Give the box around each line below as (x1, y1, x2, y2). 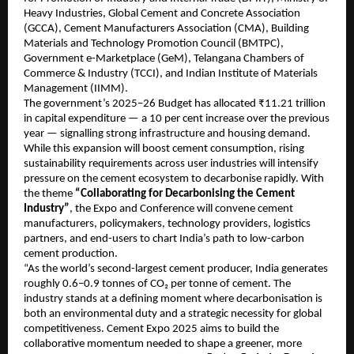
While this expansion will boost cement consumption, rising (24, 143, 304, 156)
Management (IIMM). (24, 83, 128, 96)
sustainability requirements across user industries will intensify (24, 158, 318, 171)
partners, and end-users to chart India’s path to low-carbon (24, 233, 304, 246)
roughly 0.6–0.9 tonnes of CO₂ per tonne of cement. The (24, 278, 291, 291)
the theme (24, 188, 75, 201)
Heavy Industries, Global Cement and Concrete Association (24, 8, 300, 21)
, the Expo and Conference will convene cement (70, 203, 293, 216)
